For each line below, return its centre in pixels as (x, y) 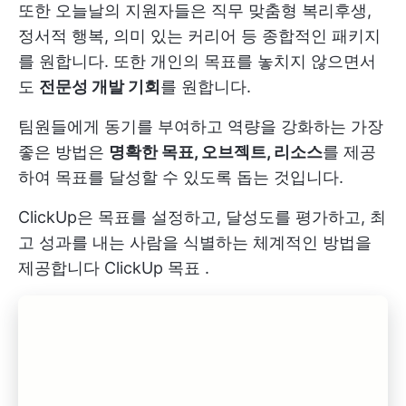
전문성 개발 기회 (100, 86)
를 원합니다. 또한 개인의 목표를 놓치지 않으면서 (197, 61)
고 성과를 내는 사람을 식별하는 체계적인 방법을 (195, 242)
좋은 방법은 (63, 151)
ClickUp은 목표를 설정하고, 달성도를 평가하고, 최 (202, 217)
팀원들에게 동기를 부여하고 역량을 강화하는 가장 (201, 126)
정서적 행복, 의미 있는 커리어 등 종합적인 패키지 (199, 35)
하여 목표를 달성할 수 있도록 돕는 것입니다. (181, 177)
